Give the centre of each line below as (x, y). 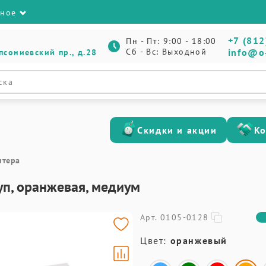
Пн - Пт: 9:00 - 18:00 (171, 41)
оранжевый (199, 240)
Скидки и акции (177, 130)
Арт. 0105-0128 (175, 217)
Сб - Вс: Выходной (167, 52)
